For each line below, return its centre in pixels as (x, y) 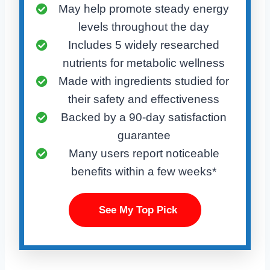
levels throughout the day (144, 27)
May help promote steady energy (144, 8)
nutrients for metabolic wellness (144, 63)
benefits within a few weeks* (144, 171)
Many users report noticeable (144, 153)
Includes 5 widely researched (144, 45)
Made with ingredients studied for (144, 81)
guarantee (144, 135)
